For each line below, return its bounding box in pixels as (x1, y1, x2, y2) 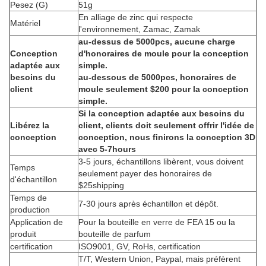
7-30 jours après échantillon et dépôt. (78, 199, 218, 208)
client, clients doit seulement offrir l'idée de (78, 121, 254, 130)
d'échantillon (10, 175, 57, 184)
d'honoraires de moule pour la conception (78, 49, 249, 58)
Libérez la (10, 121, 49, 130)
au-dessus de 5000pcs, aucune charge (78, 37, 235, 46)
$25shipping (78, 180, 124, 190)
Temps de (10, 193, 47, 202)
